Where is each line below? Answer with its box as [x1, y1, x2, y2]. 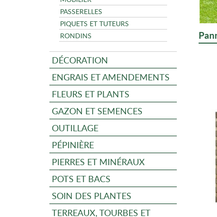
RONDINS [60, 31, 92, 40]
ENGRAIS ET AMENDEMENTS [52, 71, 170, 83]
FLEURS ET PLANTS [52, 88, 129, 100]
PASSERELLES [60, 6, 102, 16]
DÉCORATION [52, 54, 108, 66]
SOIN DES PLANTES [52, 189, 131, 201]
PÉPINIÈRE [52, 139, 94, 151]
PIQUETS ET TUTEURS [60, 18, 129, 28]
